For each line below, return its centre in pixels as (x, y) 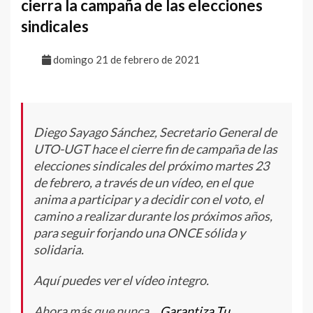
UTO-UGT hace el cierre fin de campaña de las (155, 148)
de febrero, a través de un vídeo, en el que (143, 182)
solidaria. (59, 249)
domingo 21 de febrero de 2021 (125, 59)
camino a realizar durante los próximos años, (153, 216)
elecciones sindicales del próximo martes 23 (151, 165)
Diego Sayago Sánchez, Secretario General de (155, 132)
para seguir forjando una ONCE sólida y (139, 232)
